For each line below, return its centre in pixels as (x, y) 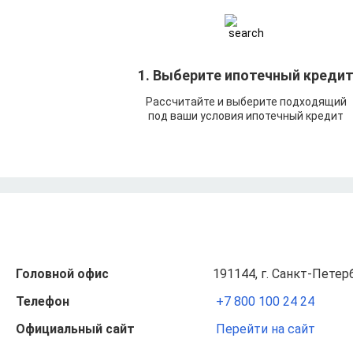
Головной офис (62, 274)
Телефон (43, 302)
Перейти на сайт (266, 329)
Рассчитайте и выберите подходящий (246, 102)
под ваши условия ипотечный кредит (246, 116)
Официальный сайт (75, 329)
